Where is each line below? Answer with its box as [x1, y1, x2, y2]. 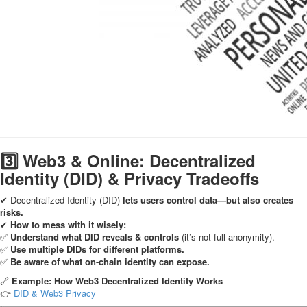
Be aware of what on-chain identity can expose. [10, 255, 210, 268]
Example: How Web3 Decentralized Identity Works [12, 274, 223, 287]
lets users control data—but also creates [123, 193, 293, 206]
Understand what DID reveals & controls [10, 230, 179, 243]
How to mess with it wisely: [10, 218, 126, 231]
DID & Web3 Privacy [14, 286, 96, 299]
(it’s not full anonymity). [179, 230, 275, 243]
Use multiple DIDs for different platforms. [10, 243, 184, 256]
